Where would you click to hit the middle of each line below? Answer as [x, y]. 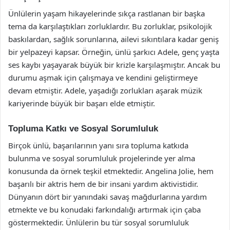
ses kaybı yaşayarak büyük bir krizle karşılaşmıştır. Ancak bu [114, 65]
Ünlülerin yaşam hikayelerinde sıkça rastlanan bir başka [107, 13]
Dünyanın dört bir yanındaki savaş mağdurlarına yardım [108, 196]
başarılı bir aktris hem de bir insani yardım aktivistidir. [103, 184]
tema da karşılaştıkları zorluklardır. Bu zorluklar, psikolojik [110, 26]
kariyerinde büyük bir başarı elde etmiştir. [82, 103]
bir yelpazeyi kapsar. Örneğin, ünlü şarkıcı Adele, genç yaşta [114, 52]
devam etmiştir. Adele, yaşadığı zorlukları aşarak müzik [105, 90]
